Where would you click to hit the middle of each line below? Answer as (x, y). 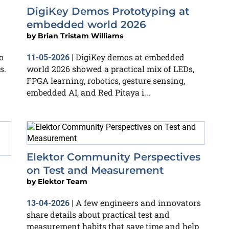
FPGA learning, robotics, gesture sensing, (106, 81)
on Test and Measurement (95, 170)
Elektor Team (63, 181)
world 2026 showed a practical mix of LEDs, (110, 69)
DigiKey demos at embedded (130, 57)
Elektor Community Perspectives (113, 157)
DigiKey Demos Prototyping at (108, 11)
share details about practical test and (98, 214)
